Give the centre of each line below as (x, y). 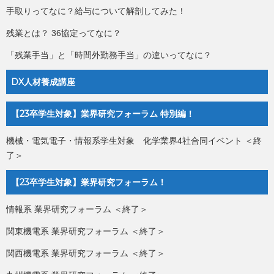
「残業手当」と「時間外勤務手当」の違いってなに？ (109, 55)
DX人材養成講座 (43, 82)
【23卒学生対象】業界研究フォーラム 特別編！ (103, 114)
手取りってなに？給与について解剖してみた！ (96, 11)
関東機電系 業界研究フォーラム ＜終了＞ (86, 231)
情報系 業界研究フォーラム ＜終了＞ (77, 209)
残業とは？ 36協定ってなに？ (64, 33)
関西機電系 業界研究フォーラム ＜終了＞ (86, 254)
